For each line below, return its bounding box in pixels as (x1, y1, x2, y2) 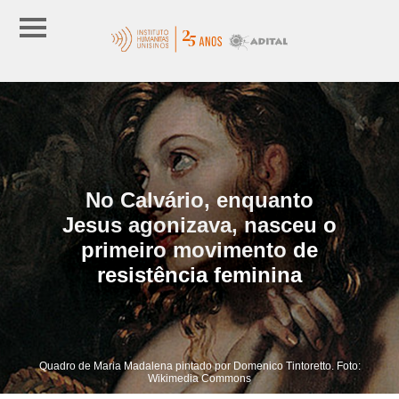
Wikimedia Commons (148, 371, 251, 385)
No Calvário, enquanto (85, 187, 313, 212)
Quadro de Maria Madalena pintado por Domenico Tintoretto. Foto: (38, 359, 361, 372)
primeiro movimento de (81, 237, 318, 262)
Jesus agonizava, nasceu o (62, 212, 337, 237)
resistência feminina (97, 262, 302, 287)
